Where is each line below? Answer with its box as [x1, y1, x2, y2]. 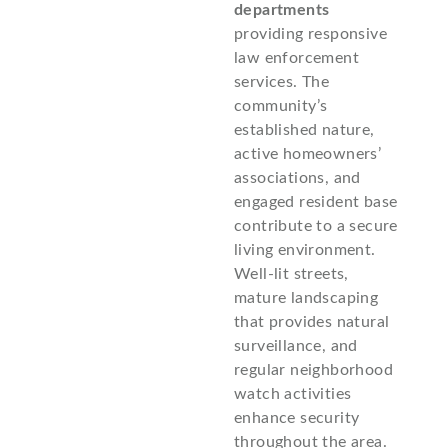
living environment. [234, 241, 376, 258]
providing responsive [234, 25, 387, 42]
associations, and [234, 169, 361, 186]
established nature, [234, 121, 375, 138]
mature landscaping [234, 289, 379, 306]
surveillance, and [234, 337, 358, 354]
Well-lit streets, [234, 265, 349, 282]
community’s [234, 97, 328, 114]
